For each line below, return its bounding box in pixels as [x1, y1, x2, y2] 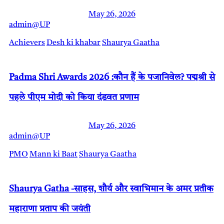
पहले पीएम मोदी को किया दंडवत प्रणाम [9, 93, 139, 102]
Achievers [9, 39, 45, 47]
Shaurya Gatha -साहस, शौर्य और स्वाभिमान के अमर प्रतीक [9, 184, 213, 194]
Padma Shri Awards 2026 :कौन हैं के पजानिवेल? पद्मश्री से [9, 73, 215, 82]
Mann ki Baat [29, 150, 77, 159]
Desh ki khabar [46, 39, 100, 47]
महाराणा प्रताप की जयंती [9, 204, 90, 214]
